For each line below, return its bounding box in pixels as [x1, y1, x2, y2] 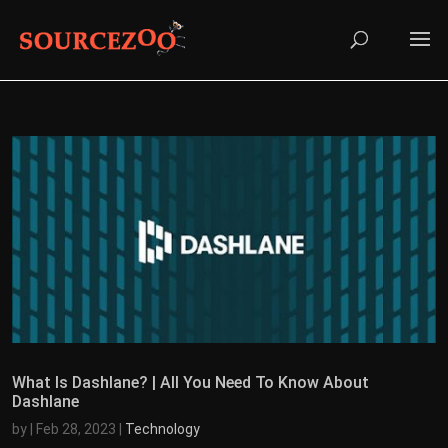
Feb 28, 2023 [36, 420, 116, 437]
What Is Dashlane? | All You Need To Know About [12, 372, 369, 392]
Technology [125, 420, 200, 437]
